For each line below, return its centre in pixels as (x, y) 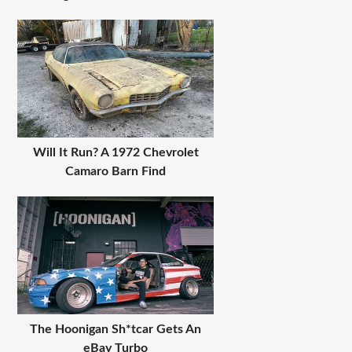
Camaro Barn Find (116, 171)
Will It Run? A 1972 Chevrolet (115, 152)
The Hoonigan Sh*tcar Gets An (116, 329)
